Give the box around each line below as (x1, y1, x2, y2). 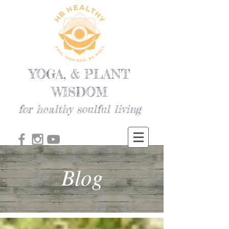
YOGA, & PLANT (29, 66, 130, 82)
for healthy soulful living (18, 102, 141, 116)
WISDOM (52, 84, 107, 100)
